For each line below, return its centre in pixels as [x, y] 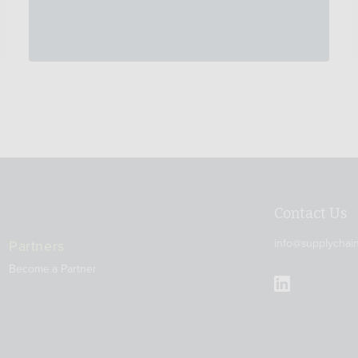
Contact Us [310, 213]
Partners [37, 246]
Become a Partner [53, 268]
